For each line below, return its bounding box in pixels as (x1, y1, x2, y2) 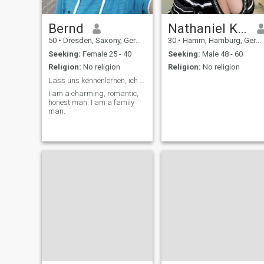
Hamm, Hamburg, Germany (180, 36, 256, 45)
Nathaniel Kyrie (237, 21, 247, 37)
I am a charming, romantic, (48, 89, 138, 98)
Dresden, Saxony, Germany (61, 36, 136, 45)
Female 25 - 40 (80, 49, 131, 58)
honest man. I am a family (48, 98, 134, 107)
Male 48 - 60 (200, 49, 243, 58)
